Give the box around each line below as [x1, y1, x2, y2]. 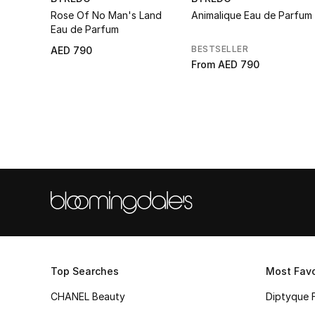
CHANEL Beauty [51, 290, 125, 302]
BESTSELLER [191, 44, 248, 54]
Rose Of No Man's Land [51, 9, 162, 21]
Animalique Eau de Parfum [191, 9, 312, 21]
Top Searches [51, 265, 119, 277]
